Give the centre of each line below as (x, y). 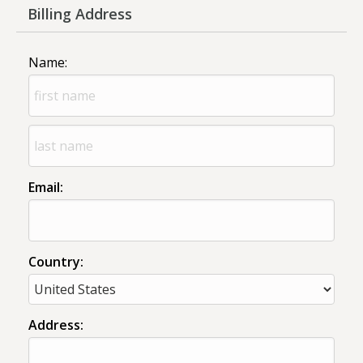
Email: (46, 187)
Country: (56, 261)
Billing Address (80, 13)
